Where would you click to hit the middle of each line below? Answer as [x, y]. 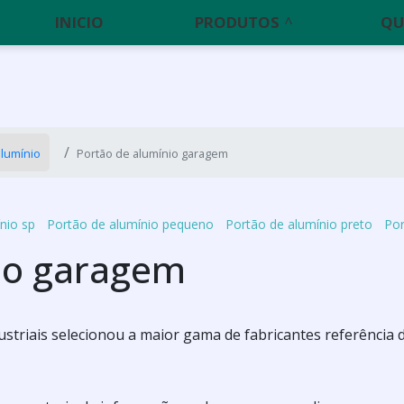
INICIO [80, 22]
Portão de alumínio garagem [152, 153]
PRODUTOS [238, 22]
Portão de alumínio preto [298, 224]
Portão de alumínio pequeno [130, 224]
